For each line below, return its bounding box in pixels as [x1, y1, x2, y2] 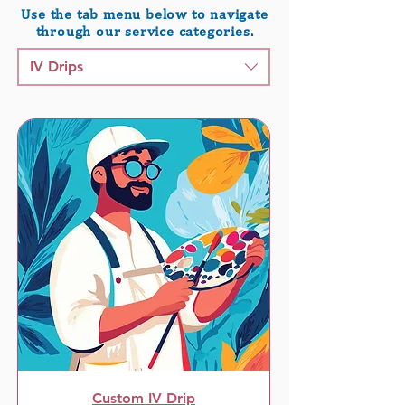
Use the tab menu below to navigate [21, 5, 268, 23]
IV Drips [30, 58, 83, 75]
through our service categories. [35, 23, 254, 40]
